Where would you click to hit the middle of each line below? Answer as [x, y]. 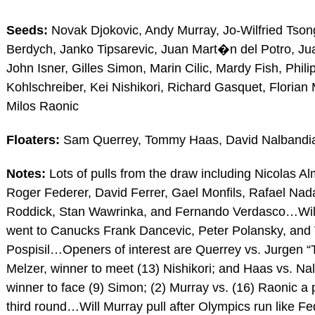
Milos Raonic [42, 106]
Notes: [26, 173]
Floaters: [33, 140]
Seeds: [27, 30]
